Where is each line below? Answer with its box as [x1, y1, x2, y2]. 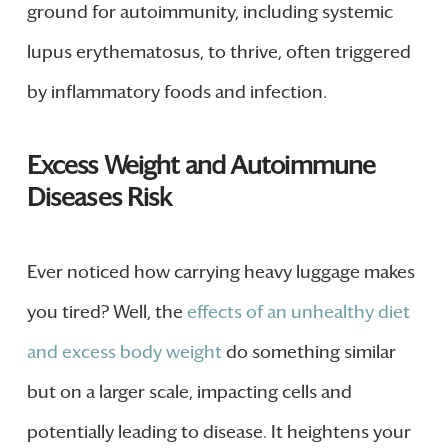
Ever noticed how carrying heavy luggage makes [26, 260, 415, 283]
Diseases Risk [26, 181, 172, 213]
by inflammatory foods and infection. [26, 81, 327, 104]
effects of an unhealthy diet [186, 300, 410, 323]
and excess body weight [26, 340, 222, 363]
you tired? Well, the [26, 300, 187, 323]
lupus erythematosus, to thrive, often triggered [26, 41, 411, 64]
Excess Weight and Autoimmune [26, 149, 376, 181]
